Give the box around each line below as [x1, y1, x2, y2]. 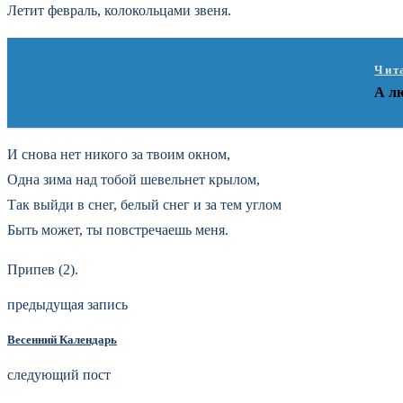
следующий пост [7, 367, 111, 383]
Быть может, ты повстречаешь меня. [7, 221, 228, 237]
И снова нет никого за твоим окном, [7, 146, 230, 162]
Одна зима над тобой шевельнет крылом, [7, 171, 260, 187]
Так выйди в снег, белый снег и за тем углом [7, 196, 282, 212]
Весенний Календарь [7, 332, 117, 346]
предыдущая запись [7, 296, 128, 312]
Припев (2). [7, 261, 78, 277]
